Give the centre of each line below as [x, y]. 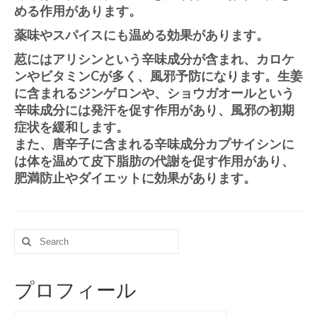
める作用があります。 [78, 10]
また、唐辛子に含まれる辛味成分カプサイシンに [154, 143]
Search [31, 236]
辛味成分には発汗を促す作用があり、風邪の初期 [154, 109]
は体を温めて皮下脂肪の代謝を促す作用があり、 [154, 160]
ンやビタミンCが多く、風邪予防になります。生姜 [158, 75]
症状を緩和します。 [71, 126]
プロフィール [75, 289]
